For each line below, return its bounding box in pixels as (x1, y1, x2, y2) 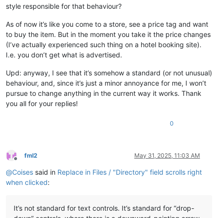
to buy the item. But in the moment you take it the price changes (6, 30, 211, 38)
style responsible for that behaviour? (6, 1, 122, 10)
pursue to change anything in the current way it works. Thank (6, 89, 201, 97)
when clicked (6, 178, 48, 186)
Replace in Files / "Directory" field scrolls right (57, 167, 202, 176)
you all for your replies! (6, 99, 78, 108)
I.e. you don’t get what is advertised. (6, 50, 122, 59)
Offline (15, 159, 33, 166)
